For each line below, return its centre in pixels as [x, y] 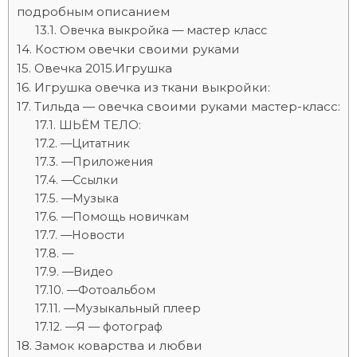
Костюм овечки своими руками [137, 49]
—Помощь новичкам [125, 217]
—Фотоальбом [111, 290]
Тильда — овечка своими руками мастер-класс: [187, 106]
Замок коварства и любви [119, 345]
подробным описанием [93, 12]
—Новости [92, 235]
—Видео [87, 272]
